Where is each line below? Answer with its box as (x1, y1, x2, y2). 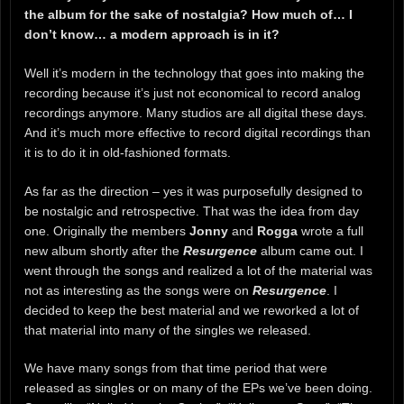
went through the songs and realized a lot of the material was (24, 262, 372, 278)
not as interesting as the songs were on (24, 282, 252, 298)
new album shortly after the (24, 243, 183, 258)
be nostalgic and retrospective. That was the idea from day (24, 203, 359, 218)
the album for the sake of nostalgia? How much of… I (24, 6, 353, 22)
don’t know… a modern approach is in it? (24, 26, 280, 41)
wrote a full (298, 223, 363, 238)
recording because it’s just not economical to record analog (24, 85, 361, 100)
